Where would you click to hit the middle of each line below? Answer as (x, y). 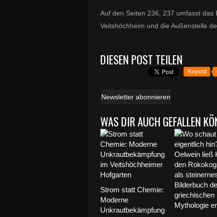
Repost (197, 72)
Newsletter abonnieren (136, 97)
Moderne (114, 200)
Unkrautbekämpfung (132, 210)
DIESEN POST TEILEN (141, 60)
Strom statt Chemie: (132, 190)
